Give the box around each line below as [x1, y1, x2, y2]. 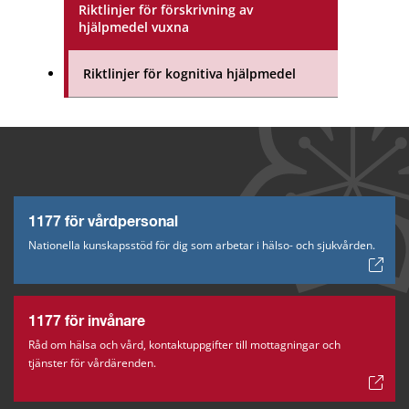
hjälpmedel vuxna [79, 18, 189, 37]
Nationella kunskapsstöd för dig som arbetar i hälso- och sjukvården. [28, 237, 375, 254]
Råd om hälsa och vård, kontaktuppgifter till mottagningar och [28, 336, 341, 352]
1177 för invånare [28, 313, 145, 329]
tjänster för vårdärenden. [28, 354, 156, 371]
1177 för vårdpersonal [28, 215, 178, 230]
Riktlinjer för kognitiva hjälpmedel [83, 65, 296, 83]
